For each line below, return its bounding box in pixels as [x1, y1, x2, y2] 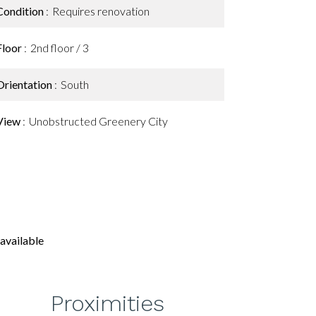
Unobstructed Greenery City [29, 114, 168, 128]
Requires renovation [52, 4, 150, 18]
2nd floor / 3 [30, 41, 89, 54]
